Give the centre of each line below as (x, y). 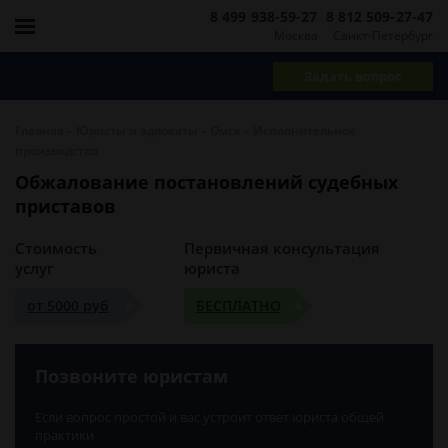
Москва (295, 35)
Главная (39, 130)
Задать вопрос (353, 75)
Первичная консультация (281, 248)
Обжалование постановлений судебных (206, 182)
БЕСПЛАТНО (238, 305)
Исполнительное (304, 130)
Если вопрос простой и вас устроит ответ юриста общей (209, 417)
